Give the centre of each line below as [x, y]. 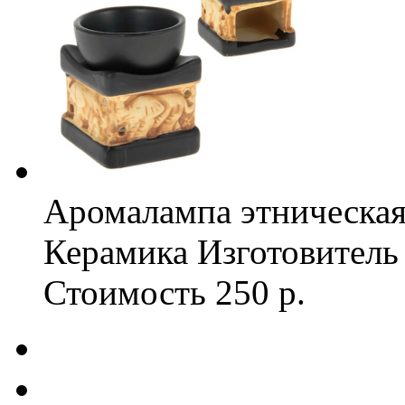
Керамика [116, 252]
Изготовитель [298, 252]
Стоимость [125, 292]
